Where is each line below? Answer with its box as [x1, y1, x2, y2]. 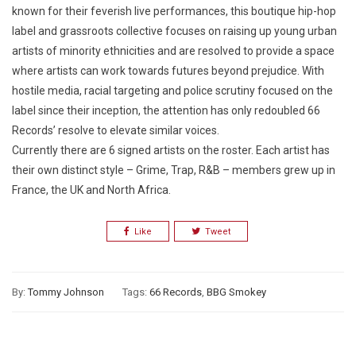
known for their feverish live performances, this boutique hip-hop [12, 5, 336, 18]
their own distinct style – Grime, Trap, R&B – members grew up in [12, 164, 335, 177]
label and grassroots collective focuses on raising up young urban [12, 25, 337, 38]
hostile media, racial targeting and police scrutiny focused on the [12, 84, 333, 98]
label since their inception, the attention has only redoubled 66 [12, 104, 320, 118]
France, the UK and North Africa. [12, 184, 173, 197]
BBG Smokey [207, 286, 266, 299]
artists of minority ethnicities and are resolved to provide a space [12, 44, 335, 58]
